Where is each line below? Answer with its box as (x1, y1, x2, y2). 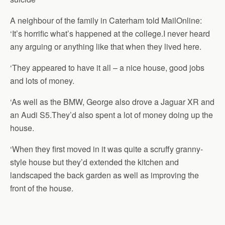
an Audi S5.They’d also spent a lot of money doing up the (10, 109, 213, 121)
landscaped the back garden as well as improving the (10, 169, 199, 181)
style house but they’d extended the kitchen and (10, 156, 179, 168)
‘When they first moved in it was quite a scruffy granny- (10, 143, 203, 155)
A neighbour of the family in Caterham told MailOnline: (10, 15, 202, 26)
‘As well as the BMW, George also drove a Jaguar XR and (10, 96, 214, 107)
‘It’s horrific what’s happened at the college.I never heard (10, 28, 210, 39)
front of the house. (10, 182, 73, 194)
